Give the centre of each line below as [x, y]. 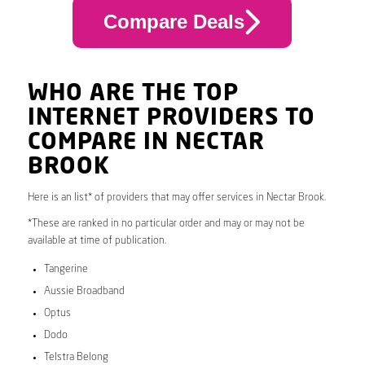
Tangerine [66, 269]
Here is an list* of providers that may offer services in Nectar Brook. [176, 197]
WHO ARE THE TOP [133, 94]
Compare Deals [174, 22]
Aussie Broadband [84, 291]
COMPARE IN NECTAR [146, 143]
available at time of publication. [97, 240]
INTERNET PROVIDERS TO [171, 119]
